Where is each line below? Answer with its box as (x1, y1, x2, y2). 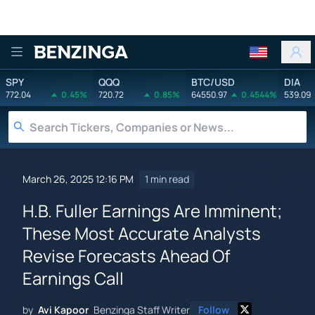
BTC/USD (191, 75, 235, 89)
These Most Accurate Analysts (22, 221, 261, 245)
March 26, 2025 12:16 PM (22, 172, 134, 186)
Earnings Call (22, 266, 124, 290)
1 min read (145, 172, 189, 186)
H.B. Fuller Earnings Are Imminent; (22, 198, 282, 222)
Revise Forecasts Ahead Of (22, 243, 231, 267)
